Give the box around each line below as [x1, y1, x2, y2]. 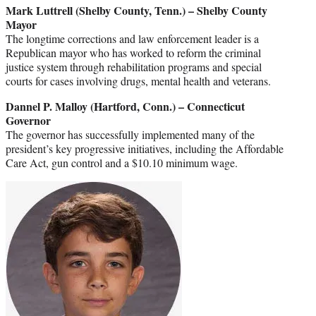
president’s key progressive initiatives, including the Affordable [6, 141, 284, 157]
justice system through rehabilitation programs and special [6, 59, 262, 75]
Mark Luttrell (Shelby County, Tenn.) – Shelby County [6, 2, 267, 19]
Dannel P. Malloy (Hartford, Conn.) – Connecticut [6, 98, 245, 115]
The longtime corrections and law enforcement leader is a [6, 31, 259, 47]
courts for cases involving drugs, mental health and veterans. [6, 73, 271, 89]
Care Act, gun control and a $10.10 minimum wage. [6, 155, 238, 171]
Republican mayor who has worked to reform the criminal [6, 45, 261, 61]
